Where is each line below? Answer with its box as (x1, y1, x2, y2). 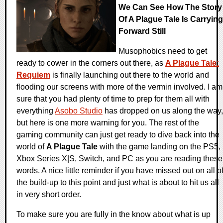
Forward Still (118, 27, 166, 36)
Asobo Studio (55, 107, 103, 115)
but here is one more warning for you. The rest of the (16, 118, 199, 127)
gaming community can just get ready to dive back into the (16, 130, 220, 139)
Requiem (16, 71, 50, 80)
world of (16, 142, 46, 151)
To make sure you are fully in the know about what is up (16, 210, 211, 219)
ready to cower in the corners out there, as (16, 59, 165, 68)
